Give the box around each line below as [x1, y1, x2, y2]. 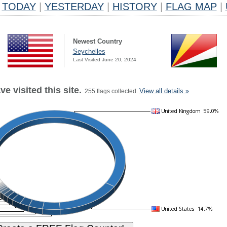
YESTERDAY [44, 1, 104, 12]
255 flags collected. [81, 88, 139, 95]
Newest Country [72, 37, 122, 45]
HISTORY [112, 1, 157, 12]
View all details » [139, 87, 189, 95]
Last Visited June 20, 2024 [72, 57, 136, 62]
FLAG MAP [165, 1, 217, 12]
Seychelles [72, 48, 105, 55]
